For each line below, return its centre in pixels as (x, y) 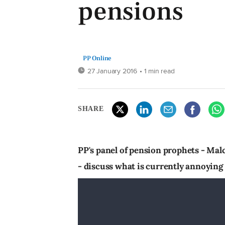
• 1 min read (157, 71)
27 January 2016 (112, 71)
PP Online (97, 58)
